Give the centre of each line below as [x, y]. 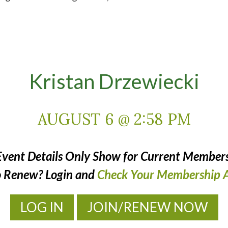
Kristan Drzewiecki [114, 81]
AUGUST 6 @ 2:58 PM [114, 119]
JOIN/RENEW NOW [147, 207]
